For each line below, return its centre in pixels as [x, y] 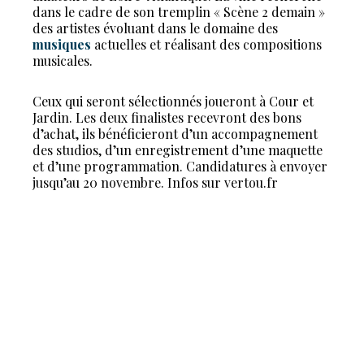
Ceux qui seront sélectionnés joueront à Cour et [173, 101]
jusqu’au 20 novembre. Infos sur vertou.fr [155, 182]
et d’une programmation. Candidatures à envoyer [180, 166]
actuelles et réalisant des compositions [206, 44]
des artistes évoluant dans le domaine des [155, 28]
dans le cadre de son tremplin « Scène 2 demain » [179, 12]
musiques [62, 44]
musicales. [63, 61]
